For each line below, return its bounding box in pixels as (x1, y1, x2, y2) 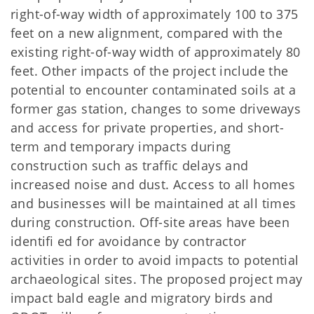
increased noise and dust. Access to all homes (11, 175, 296, 193)
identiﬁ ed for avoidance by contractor (11, 232, 247, 250)
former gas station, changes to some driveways (11, 100, 301, 117)
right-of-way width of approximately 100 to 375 (11, 5, 299, 22)
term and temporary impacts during (11, 137, 231, 155)
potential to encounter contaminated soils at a (11, 81, 296, 98)
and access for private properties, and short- (11, 118, 285, 136)
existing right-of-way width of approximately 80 (11, 43, 301, 60)
